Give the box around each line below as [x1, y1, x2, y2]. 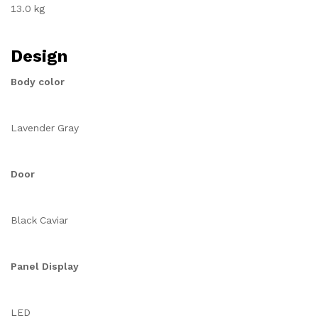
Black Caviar [11, 214, 68, 226]
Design [11, 46, 67, 66]
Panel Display [11, 261, 79, 272]
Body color [11, 76, 65, 87]
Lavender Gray [11, 122, 79, 133]
